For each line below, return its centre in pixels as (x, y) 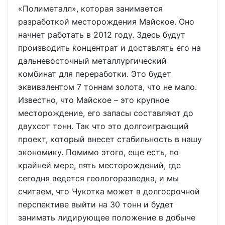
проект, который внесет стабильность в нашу (110, 139)
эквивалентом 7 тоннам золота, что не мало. (107, 87)
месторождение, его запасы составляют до (106, 113)
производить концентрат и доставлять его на (109, 48)
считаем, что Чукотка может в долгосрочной (109, 191)
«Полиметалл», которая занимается (90, 9)
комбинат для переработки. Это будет (95, 74)
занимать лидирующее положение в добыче (107, 217)
